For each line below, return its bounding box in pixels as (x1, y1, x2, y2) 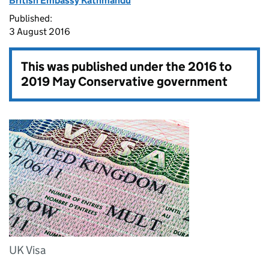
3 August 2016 (9, 26, 70, 37)
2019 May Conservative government (21, 74, 228, 89)
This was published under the (21, 59, 188, 74)
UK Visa (9, 243, 46, 257)
